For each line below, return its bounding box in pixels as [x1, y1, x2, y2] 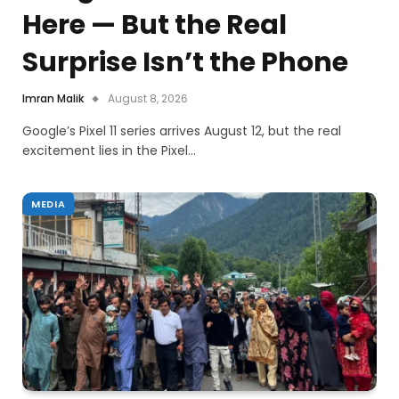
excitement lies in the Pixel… [22, 141, 196, 159]
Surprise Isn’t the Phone [22, 43, 348, 81]
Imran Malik [22, 90, 84, 106]
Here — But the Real [22, 5, 287, 44]
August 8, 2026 [108, 90, 188, 106]
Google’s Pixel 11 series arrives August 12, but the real [22, 121, 341, 140]
